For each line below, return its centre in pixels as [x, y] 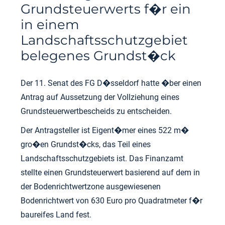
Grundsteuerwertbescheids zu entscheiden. [96, 111]
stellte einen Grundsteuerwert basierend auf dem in [110, 173]
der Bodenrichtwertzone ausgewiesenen [91, 187]
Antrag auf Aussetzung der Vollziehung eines [100, 97]
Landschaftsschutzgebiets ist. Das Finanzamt [102, 158]
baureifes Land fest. [56, 215]
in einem [50, 25]
